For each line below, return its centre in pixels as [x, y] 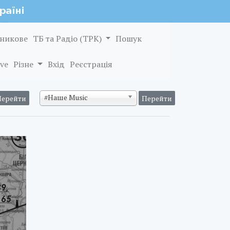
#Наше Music [66, 97]
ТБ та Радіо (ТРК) [68, 39]
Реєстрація [91, 64]
